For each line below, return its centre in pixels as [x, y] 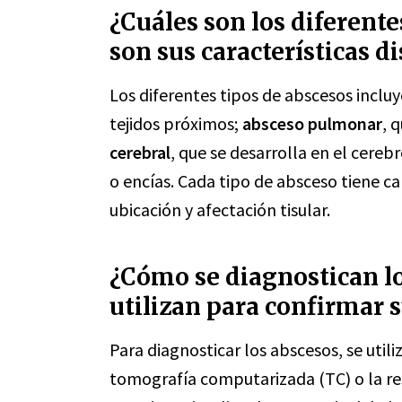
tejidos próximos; [176, 123]
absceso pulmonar [312, 123]
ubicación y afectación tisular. [220, 210]
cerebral [140, 152]
